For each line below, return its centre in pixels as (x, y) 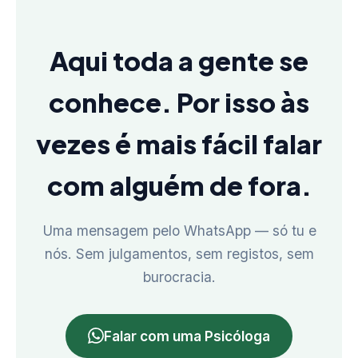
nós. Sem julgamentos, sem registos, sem (179, 253)
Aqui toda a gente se (179, 60)
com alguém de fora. (179, 185)
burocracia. (179, 276)
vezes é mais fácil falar (179, 143)
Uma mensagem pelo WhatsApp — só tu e (179, 230)
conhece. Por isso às (179, 101)
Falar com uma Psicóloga (187, 336)
